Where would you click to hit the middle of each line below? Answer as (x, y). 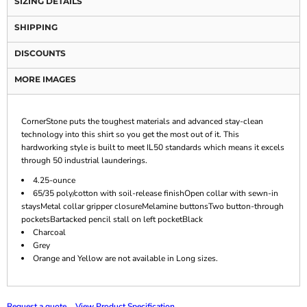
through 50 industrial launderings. (84, 160)
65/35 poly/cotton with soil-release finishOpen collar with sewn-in (156, 193)
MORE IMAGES (45, 79)
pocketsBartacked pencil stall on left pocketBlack (112, 219)
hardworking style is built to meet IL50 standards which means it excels (153, 147)
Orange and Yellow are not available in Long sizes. (125, 258)
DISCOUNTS (40, 53)
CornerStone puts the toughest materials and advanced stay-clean (142, 121)
